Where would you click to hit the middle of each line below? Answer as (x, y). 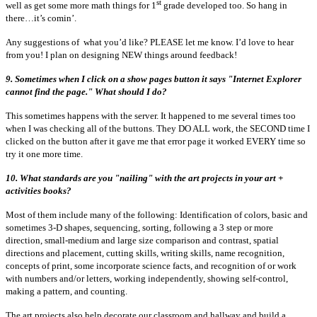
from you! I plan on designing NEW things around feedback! (121, 55)
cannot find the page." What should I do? (86, 92)
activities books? (40, 191)
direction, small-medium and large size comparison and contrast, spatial (142, 241)
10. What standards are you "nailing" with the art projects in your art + (144, 178)
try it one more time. (44, 154)
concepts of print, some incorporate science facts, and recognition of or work (151, 266)
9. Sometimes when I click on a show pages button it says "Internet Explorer (154, 79)
